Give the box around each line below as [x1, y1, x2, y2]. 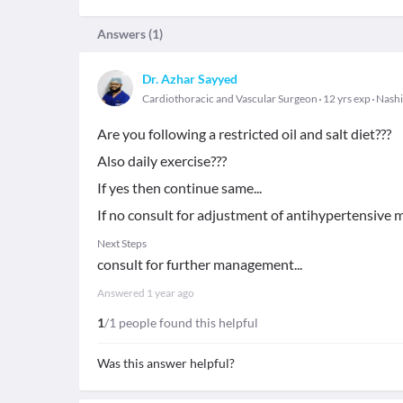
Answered [97, 286, 147, 300]
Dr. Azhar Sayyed [142, 71, 237, 86]
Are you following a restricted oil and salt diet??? [97, 125, 391, 142]
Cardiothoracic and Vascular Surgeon [142, 92, 318, 105]
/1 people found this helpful [104, 315, 258, 330]
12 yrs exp [321, 92, 372, 105]
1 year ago [147, 286, 194, 300]
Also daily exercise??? [97, 152, 227, 169]
